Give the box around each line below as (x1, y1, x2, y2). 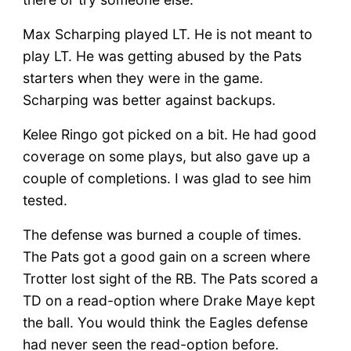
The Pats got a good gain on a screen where (22, 248, 310, 265)
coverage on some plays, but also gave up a (22, 147, 310, 165)
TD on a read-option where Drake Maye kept (22, 291, 315, 309)
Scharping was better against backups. (22, 91, 276, 108)
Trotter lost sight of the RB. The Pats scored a (22, 270, 318, 287)
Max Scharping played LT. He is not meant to (22, 25, 313, 42)
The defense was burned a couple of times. (22, 226, 302, 243)
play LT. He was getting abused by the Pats (22, 47, 302, 64)
